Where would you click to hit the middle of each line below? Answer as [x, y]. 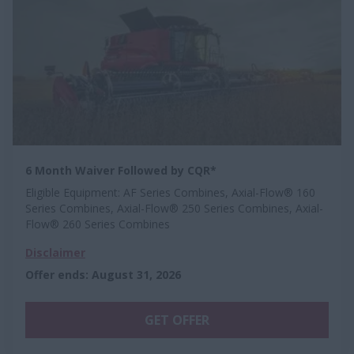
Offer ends [55, 274]
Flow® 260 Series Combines [98, 224]
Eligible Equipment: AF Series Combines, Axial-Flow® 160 [170, 192]
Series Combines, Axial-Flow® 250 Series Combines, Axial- [174, 208]
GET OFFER [177, 320]
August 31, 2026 [136, 274]
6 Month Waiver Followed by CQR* [121, 170]
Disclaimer [55, 252]
